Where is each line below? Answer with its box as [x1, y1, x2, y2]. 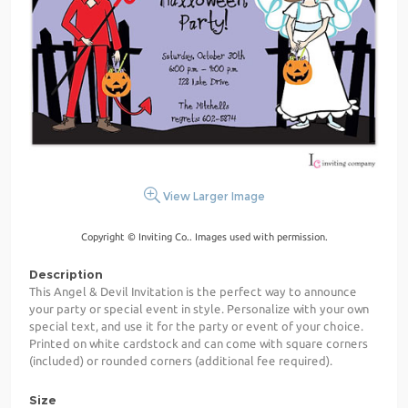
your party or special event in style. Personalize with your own [29, 302, 369, 316]
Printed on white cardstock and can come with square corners [29, 337, 368, 351]
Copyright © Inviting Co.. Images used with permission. [80, 231, 328, 243]
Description [29, 267, 103, 282]
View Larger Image [159, 189, 265, 204]
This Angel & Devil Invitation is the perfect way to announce [29, 285, 357, 299]
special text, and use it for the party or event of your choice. [29, 320, 363, 333]
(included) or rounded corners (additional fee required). [29, 354, 332, 368]
